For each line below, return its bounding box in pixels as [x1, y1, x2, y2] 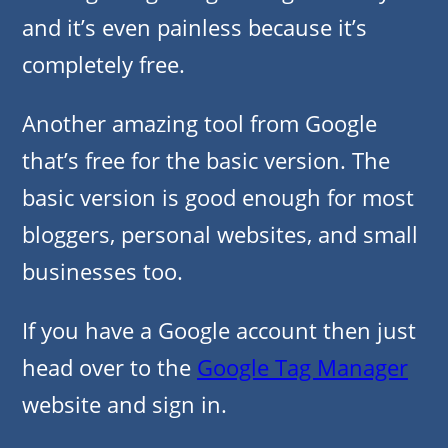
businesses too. [22, 256, 183, 287]
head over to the [22, 352, 197, 383]
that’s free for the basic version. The [22, 145, 390, 176]
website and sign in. [22, 389, 227, 420]
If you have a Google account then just [22, 315, 416, 346]
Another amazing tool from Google [22, 108, 377, 139]
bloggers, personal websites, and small [22, 219, 418, 250]
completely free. [22, 49, 185, 80]
